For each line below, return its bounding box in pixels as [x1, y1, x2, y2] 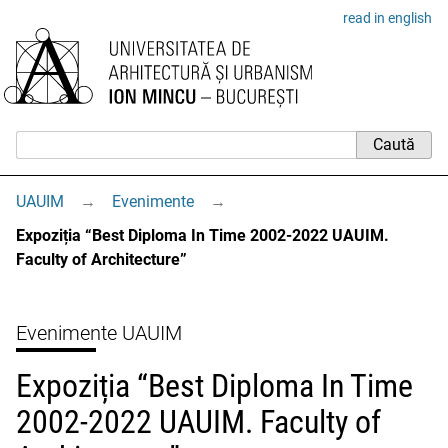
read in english [343, 10, 432, 26]
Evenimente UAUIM [16, 321, 182, 345]
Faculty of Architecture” [16, 250, 187, 269]
